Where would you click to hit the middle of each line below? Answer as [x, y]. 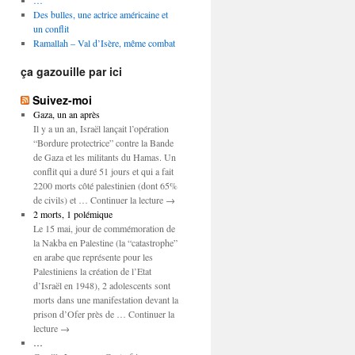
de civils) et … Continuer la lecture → [104, 200]
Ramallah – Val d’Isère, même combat [104, 43]
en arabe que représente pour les [93, 257]
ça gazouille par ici [71, 71]
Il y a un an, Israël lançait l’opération [101, 128]
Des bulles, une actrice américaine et [100, 14]
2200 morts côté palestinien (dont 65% [105, 185]
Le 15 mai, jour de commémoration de [104, 228]
